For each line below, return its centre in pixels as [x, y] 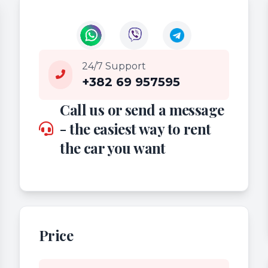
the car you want [113, 147]
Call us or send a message [142, 109]
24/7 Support [114, 66]
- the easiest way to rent [135, 128]
